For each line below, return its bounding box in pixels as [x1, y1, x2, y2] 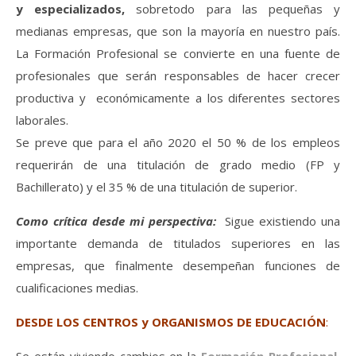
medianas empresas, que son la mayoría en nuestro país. [16, 23, 340, 39]
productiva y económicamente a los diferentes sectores [16, 90, 340, 106]
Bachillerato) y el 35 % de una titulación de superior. [16, 179, 297, 195]
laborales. [16, 112, 68, 128]
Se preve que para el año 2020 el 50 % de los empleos [16, 134, 340, 150]
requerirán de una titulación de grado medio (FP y [16, 157, 340, 172]
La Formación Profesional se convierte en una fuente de [16, 45, 340, 61]
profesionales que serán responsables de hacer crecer [16, 68, 340, 83]
